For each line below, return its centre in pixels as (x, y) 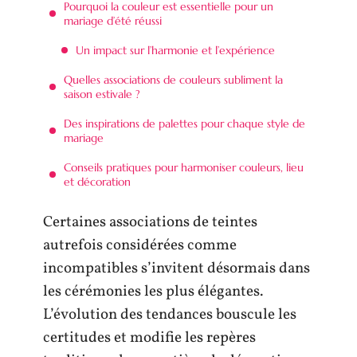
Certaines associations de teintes (150, 222)
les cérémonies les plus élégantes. (153, 292)
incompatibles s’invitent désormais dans (177, 269)
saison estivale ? (102, 94)
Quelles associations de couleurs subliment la (173, 79)
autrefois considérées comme (140, 245)
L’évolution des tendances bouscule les (170, 315)
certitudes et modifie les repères (149, 338)
